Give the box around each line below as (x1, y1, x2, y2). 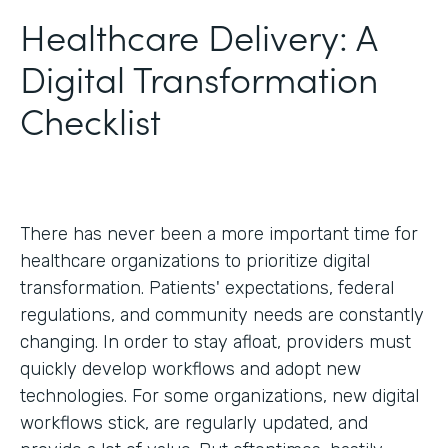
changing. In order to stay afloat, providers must (20, 330, 411, 353)
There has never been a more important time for (20, 222, 418, 245)
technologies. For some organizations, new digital (20, 384, 419, 407)
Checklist (20, 93, 161, 145)
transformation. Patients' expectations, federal (20, 276, 394, 299)
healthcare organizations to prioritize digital (20, 249, 370, 272)
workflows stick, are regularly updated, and (20, 411, 368, 434)
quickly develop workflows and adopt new (20, 357, 361, 380)
